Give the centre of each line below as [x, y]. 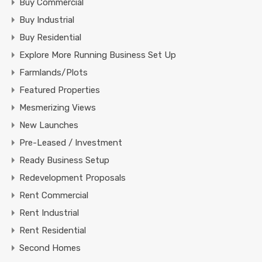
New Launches [49, 125]
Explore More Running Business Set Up [98, 55]
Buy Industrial [47, 20]
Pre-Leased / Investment [71, 142]
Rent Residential [53, 230]
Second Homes [50, 248]
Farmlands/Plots [54, 72]
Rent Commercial [54, 195]
